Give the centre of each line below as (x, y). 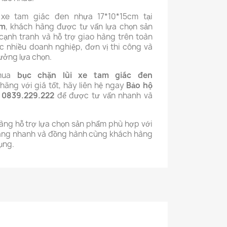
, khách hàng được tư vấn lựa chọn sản (79, 27)
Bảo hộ (140, 85)
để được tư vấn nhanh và (105, 96)
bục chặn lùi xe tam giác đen (85, 75)
